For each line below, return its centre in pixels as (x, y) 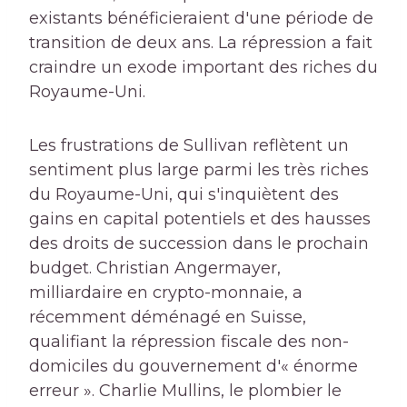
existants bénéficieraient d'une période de (201, 18)
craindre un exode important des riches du (203, 67)
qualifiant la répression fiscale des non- (189, 341)
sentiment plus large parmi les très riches (199, 169)
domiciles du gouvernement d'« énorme (194, 366)
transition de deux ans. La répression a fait (201, 42)
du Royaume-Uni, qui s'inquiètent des (184, 194)
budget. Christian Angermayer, (155, 268)
